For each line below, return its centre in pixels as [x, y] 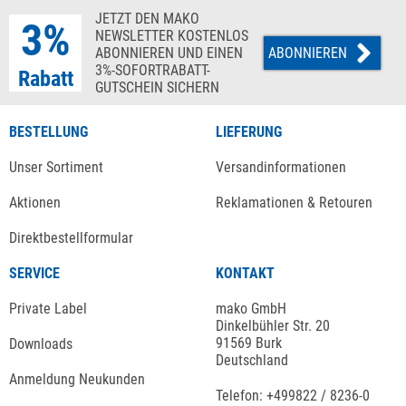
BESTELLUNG [48, 132]
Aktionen [35, 203]
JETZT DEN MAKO [147, 19]
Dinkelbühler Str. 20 [273, 326]
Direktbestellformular [71, 238]
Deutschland [252, 361]
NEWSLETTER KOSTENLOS [172, 36]
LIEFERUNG [249, 132]
